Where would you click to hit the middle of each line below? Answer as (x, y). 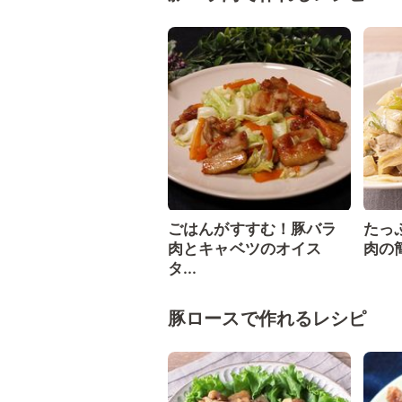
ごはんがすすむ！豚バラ (253, 229)
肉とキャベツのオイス (245, 249)
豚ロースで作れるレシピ (267, 319)
